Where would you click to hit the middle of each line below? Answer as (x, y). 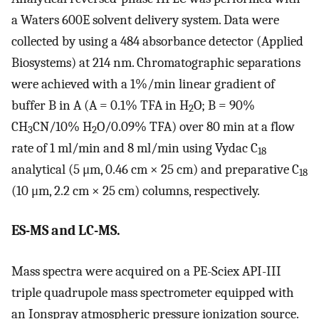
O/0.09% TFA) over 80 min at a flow (196, 126)
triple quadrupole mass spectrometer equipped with (153, 292)
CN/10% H (62, 126)
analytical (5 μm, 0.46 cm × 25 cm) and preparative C (155, 169)
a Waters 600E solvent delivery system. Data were (145, 20)
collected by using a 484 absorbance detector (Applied (157, 41)
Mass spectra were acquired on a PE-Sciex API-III (146, 271)
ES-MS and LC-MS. (66, 231)
